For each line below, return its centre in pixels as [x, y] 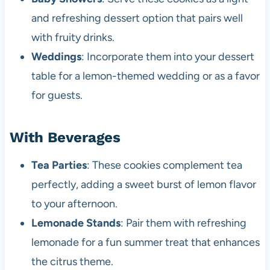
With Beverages [65, 137]
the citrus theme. [72, 261]
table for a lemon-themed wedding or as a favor [145, 76]
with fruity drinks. [73, 37]
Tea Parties [59, 165]
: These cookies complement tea [164, 165]
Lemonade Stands [76, 223]
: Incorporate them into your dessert [168, 56]
